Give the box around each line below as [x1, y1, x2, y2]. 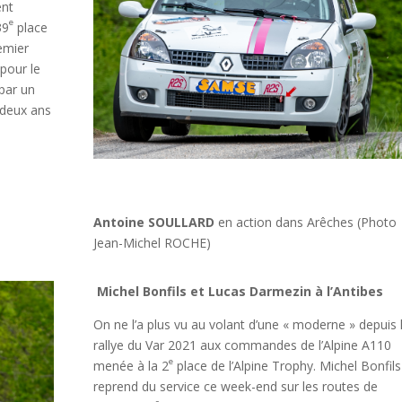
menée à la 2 [92, 357, 169, 375]
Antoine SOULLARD [92, 213, 214, 231]
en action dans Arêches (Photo [214, 213, 397, 231]
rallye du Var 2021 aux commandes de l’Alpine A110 [92, 336, 391, 354]
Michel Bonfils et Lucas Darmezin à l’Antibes [96, 283, 383, 301]
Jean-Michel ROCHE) [92, 233, 211, 251]
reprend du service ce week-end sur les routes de [92, 378, 378, 396]
